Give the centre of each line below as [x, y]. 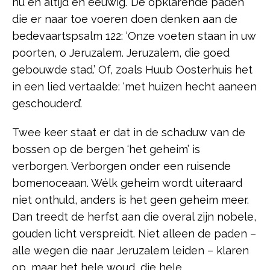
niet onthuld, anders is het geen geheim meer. [130, 199]
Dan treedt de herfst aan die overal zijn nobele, [134, 216]
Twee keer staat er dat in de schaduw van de [129, 132]
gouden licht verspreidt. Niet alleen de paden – [134, 233]
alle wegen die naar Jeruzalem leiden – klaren [130, 250]
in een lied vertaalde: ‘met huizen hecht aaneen [134, 86]
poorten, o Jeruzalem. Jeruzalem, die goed [121, 52]
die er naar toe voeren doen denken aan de [125, 19]
